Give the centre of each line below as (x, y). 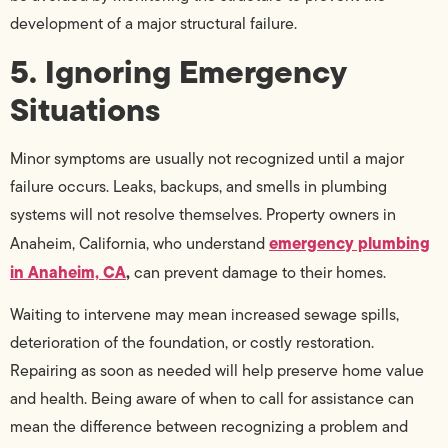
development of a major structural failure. (153, 24)
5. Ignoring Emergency (178, 71)
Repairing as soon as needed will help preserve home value (217, 371)
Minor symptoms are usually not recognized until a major (207, 158)
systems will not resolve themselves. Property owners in (203, 214)
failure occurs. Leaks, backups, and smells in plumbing (198, 186)
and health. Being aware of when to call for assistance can (212, 399)
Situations (85, 109)
